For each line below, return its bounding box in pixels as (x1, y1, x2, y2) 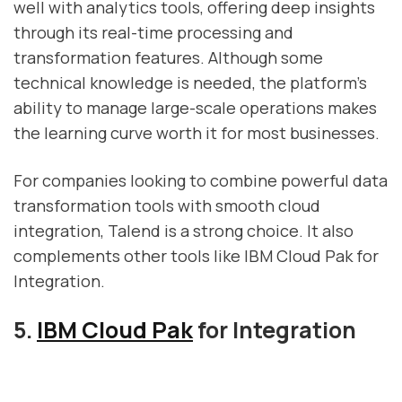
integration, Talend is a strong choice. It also (13, 220, 354, 242)
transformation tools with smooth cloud (13, 195, 320, 217)
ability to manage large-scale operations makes (13, 96, 377, 118)
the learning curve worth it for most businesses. (13, 121, 380, 144)
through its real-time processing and (13, 21, 293, 43)
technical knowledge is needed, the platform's (13, 71, 367, 93)
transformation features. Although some (13, 46, 323, 68)
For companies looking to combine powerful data (13, 170, 388, 192)
